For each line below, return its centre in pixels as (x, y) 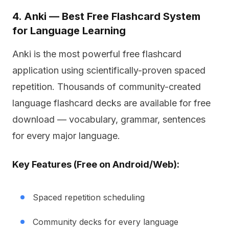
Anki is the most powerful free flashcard (97, 54)
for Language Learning (69, 31)
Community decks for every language (106, 222)
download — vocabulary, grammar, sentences (109, 119)
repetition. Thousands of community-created (107, 87)
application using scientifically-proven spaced (109, 70)
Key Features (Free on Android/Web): (96, 164)
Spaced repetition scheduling (89, 197)
